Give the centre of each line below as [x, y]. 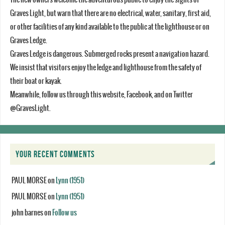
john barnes [27, 212]
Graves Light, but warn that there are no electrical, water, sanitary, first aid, [110, 14]
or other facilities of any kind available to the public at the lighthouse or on [109, 27]
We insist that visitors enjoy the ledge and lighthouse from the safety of [105, 68]
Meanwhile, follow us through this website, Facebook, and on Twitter [101, 95]
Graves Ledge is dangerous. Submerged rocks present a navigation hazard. [109, 54]
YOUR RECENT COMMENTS [55, 154]
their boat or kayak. [36, 81]
